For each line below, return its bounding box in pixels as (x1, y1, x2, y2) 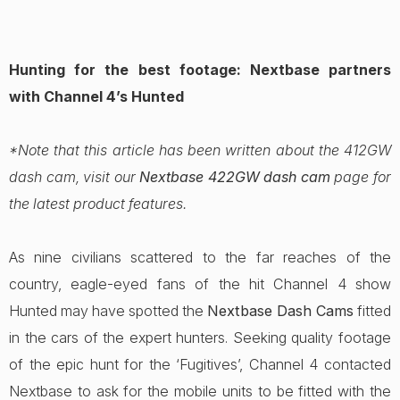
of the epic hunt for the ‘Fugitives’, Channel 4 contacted (9, 355, 391, 373)
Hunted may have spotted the (9, 302, 207, 320)
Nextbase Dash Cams (207, 302, 354, 320)
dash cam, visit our (9, 168, 140, 186)
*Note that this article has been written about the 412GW (9, 141, 391, 159)
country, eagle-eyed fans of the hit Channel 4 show (9, 275, 391, 293)
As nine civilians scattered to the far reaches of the (9, 248, 391, 266)
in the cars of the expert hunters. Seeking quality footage (9, 329, 391, 346)
